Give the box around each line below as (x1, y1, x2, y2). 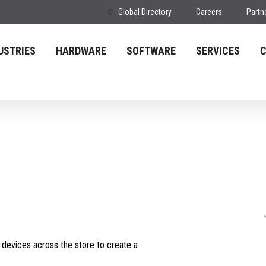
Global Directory (118, 7, 172, 17)
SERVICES (196, 45, 240, 57)
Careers (196, 7, 222, 17)
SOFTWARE (126, 45, 176, 57)
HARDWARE (56, 45, 106, 57)
